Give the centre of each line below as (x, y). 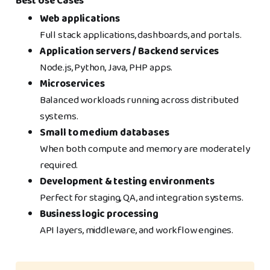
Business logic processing (99, 214)
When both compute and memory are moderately (145, 149)
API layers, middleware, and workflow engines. (137, 230)
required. (59, 165)
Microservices (72, 84)
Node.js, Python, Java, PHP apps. (106, 67)
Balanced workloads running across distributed (139, 100)
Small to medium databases (104, 133)
